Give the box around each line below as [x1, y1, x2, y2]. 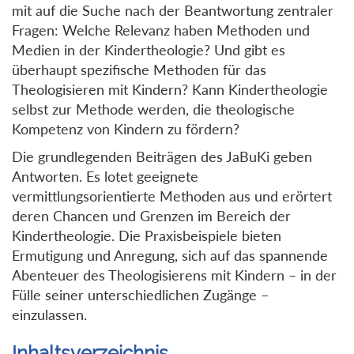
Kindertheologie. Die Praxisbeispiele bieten [12, 226, 281, 244]
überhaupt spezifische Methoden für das [12, 60, 266, 78]
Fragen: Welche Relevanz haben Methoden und [12, 21, 310, 39]
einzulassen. [12, 305, 87, 323]
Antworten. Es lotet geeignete [12, 167, 198, 185]
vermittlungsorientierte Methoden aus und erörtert [12, 186, 332, 205]
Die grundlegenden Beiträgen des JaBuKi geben [12, 147, 312, 165]
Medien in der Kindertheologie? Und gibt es [12, 40, 285, 58]
